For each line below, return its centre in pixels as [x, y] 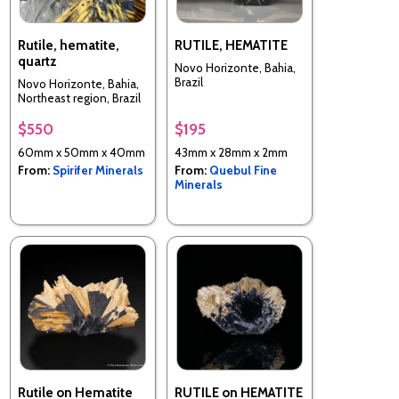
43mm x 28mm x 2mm [231, 153]
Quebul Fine [243, 171]
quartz [37, 62]
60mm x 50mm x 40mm [81, 153]
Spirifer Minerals [98, 171]
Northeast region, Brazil [79, 98]
